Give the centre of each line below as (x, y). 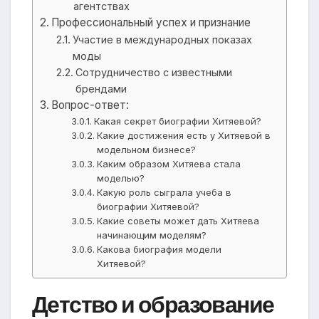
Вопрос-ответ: (90, 105)
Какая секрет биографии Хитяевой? (178, 121)
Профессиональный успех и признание (151, 23)
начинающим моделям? (152, 235)
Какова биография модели (159, 250)
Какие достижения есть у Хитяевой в (184, 136)
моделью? (121, 178)
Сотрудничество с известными (153, 73)
